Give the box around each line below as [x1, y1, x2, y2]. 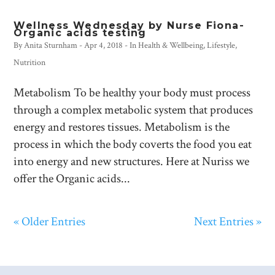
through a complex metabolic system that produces [14, 102, 254, 118]
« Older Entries [14, 214, 86, 230]
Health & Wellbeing [138, 40, 204, 51]
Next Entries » [193, 214, 261, 230]
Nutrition [14, 57, 46, 68]
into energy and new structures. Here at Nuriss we [14, 153, 250, 169]
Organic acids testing [14, 27, 147, 39]
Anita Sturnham [24, 40, 78, 51]
